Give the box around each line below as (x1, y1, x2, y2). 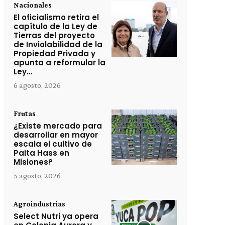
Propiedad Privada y (13, 48, 95, 59)
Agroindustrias (13, 199, 65, 208)
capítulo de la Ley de (13, 21, 97, 32)
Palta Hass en (13, 148, 69, 158)
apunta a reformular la (13, 57, 105, 68)
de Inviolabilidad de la (13, 39, 102, 50)
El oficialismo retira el (13, 12, 99, 23)
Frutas (13, 109, 36, 118)
